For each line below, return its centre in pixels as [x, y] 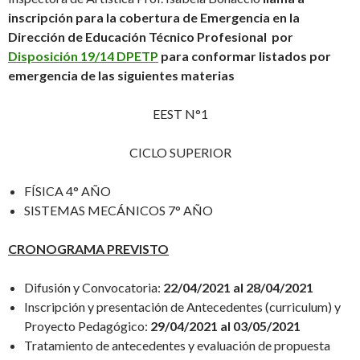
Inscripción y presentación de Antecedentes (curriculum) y [182, 307]
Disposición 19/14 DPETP [83, 56]
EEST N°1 [180, 114]
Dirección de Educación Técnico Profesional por [152, 37]
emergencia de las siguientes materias [121, 76]
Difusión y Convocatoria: [94, 288]
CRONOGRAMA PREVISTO [88, 249]
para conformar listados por [245, 56]
